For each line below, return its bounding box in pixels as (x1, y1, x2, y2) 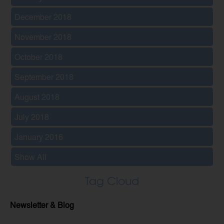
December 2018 (14, 11, 72, 23)
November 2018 (14, 31, 72, 43)
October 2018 (14, 51, 63, 63)
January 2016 (14, 131, 63, 143)
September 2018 (14, 71, 74, 83)
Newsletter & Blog (10, 199, 74, 211)
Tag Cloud (85, 172, 139, 189)
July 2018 (14, 111, 49, 123)
